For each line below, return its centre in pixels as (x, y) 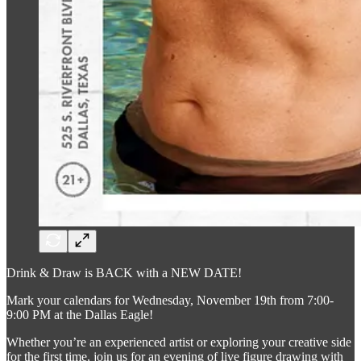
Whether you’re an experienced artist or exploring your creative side (179, 342)
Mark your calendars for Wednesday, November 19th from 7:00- (170, 300)
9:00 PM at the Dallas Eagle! (80, 314)
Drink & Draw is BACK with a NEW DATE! (124, 272)
